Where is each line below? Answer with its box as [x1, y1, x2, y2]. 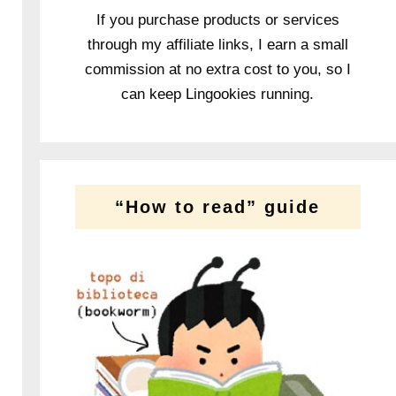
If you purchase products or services [95, 11, 339, 28]
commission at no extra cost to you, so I [84, 60, 351, 78]
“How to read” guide [115, 196, 321, 217]
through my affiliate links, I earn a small [87, 35, 348, 53]
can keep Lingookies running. [121, 85, 315, 103]
